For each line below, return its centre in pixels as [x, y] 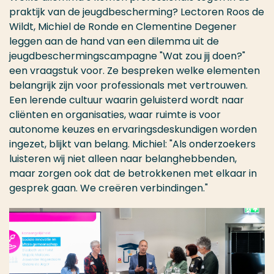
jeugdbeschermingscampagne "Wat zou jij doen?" [127, 56]
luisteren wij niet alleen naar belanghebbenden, [123, 159]
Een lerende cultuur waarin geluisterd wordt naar [127, 100]
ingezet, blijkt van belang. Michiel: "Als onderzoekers [132, 144]
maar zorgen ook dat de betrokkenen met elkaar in [133, 174]
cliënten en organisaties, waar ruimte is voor [115, 115]
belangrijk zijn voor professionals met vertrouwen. [128, 86]
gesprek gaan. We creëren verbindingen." [109, 188]
